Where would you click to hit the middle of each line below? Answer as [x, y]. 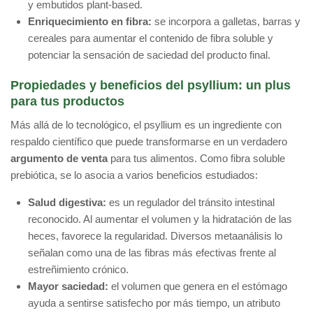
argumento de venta [59, 159]
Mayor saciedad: [68, 286]
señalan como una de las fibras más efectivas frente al [152, 253]
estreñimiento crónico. [78, 270]
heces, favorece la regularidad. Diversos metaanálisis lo [155, 236]
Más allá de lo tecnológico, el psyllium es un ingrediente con [146, 125]
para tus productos [67, 102]
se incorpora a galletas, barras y [226, 22]
